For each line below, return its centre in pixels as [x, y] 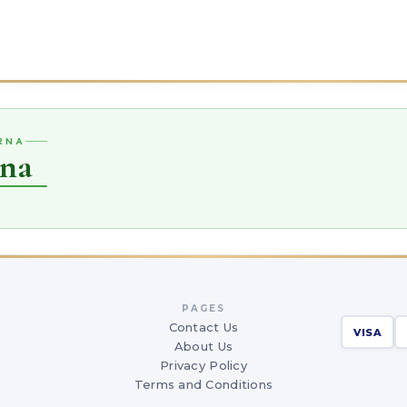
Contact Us [203, 327]
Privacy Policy [203, 365]
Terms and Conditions [203, 384]
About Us [203, 346]
